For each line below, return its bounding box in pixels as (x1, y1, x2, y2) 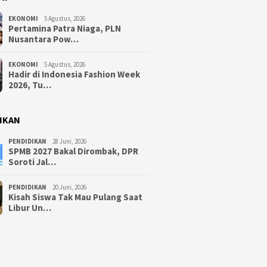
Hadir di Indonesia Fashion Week (8, 68, 141, 80)
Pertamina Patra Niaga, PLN (8, 22, 122, 34)
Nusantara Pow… (8, 33, 79, 45)
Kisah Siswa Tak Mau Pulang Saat (8, 191, 143, 203)
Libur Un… (8, 201, 52, 213)
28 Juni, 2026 (52, 136, 87, 145)
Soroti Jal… (8, 156, 57, 167)
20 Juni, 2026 (52, 182, 87, 191)
